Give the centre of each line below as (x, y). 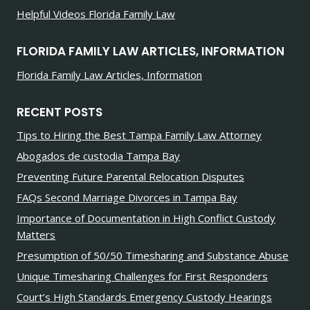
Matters (36, 235)
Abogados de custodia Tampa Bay (98, 156)
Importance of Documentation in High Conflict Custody (146, 218)
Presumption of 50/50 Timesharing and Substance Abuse (153, 255)
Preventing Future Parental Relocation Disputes (130, 176)
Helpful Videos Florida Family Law (96, 14)
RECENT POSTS (60, 112)
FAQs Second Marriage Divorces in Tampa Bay (127, 197)
